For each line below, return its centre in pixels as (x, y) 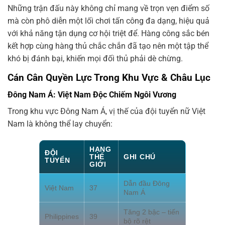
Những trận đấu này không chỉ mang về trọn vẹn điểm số (108, 8)
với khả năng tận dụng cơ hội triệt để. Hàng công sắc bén (108, 33)
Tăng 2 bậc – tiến (151, 212)
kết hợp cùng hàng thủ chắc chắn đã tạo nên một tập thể (108, 46)
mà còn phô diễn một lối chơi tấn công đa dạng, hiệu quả (108, 21)
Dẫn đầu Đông (147, 184)
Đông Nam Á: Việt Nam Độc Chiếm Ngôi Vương (92, 95)
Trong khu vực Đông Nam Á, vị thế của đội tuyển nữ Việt (106, 111)
